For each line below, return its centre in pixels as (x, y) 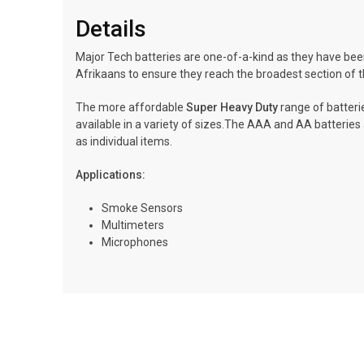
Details (111, 29)
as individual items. (124, 141)
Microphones (135, 242)
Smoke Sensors (142, 208)
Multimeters (133, 225)
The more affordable (131, 107)
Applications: (110, 175)
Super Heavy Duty (232, 107)
